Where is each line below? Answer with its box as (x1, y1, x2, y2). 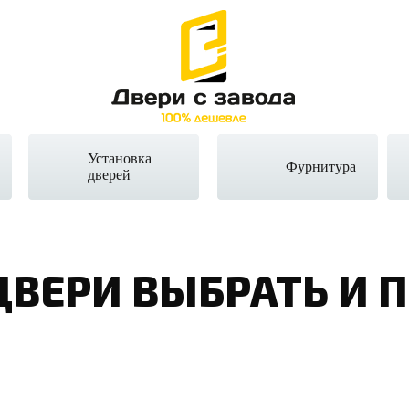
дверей (88, 167, 131, 183)
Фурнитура (286, 159, 356, 174)
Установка (88, 151, 152, 166)
